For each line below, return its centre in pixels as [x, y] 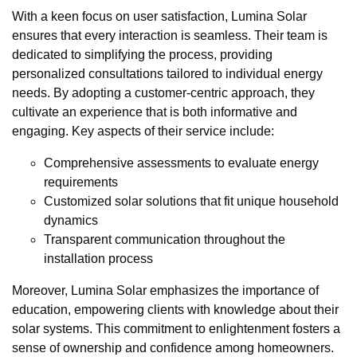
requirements [81, 182]
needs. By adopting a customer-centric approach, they [163, 93]
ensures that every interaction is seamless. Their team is [170, 36]
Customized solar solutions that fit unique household [191, 202]
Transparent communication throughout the [165, 240]
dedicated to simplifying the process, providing [142, 55]
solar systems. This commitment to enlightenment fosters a [176, 329]
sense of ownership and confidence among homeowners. [173, 348]
